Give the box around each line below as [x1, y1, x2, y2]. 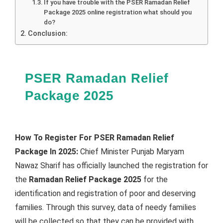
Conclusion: [27, 29, 68, 38]
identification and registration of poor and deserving [15, 188, 196, 198]
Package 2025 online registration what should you [44, 8, 192, 16]
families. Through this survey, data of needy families [15, 202, 196, 212]
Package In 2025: [15, 146, 78, 156]
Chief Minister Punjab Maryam [78, 146, 184, 156]
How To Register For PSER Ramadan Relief [15, 132, 174, 142]
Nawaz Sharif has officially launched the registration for [15, 160, 208, 170]
